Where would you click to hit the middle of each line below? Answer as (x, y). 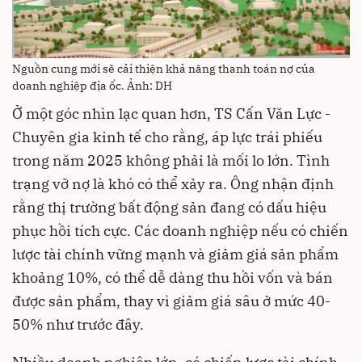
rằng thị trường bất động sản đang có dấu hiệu (169, 208)
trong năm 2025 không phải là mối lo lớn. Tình (171, 161)
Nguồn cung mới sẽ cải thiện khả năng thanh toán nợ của (164, 69)
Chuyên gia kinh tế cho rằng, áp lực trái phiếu (167, 137)
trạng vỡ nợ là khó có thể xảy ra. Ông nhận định (173, 184)
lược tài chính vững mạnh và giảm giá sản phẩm (175, 255)
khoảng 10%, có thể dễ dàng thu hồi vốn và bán (173, 278)
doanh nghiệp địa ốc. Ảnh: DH (92, 86)
